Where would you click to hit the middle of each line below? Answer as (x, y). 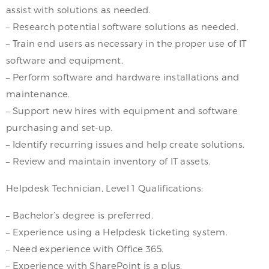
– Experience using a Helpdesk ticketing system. (117, 231)
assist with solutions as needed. (78, 9)
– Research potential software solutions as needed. (122, 26)
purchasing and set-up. (59, 127)
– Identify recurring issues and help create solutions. (125, 144)
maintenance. (38, 93)
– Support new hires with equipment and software (122, 110)
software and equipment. (65, 60)
